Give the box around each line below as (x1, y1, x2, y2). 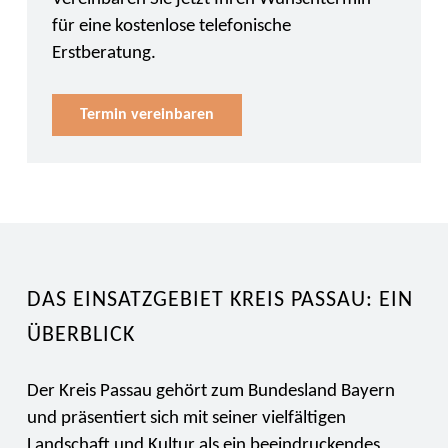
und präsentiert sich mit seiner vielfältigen (26, 409, 346, 428)
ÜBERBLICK (26, 324, 135, 347)
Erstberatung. (51, 44, 156, 63)
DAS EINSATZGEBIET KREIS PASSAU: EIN (26, 289, 413, 312)
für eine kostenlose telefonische (51, 17, 291, 36)
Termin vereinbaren (79, 107, 214, 123)
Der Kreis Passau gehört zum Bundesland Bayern (26, 382, 395, 401)
